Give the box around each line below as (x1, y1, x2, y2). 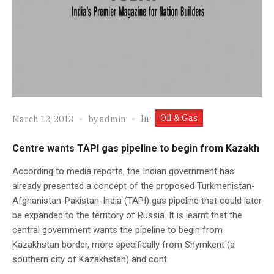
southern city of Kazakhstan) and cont (12, 253, 167, 265)
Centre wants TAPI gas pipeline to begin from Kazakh (12, 142, 259, 154)
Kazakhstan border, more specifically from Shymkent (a (12, 239, 235, 250)
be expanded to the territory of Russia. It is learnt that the (12, 209, 242, 221)
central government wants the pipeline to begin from (12, 224, 223, 235)
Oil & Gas (160, 112, 198, 124)
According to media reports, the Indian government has (12, 165, 234, 177)
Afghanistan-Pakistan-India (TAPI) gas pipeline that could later (12, 194, 262, 206)
